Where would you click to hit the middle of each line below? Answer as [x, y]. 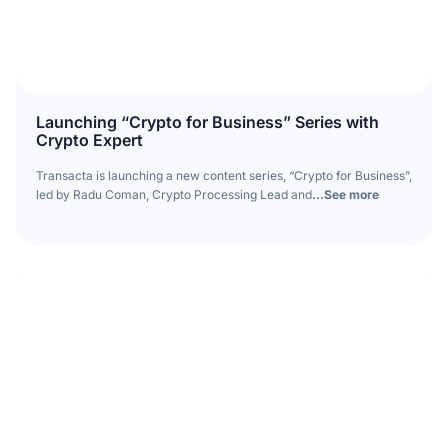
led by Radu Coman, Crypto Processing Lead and [173, 194]
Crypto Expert [89, 139]
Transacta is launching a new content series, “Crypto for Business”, [223, 175]
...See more [345, 194]
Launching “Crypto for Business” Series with [207, 121]
